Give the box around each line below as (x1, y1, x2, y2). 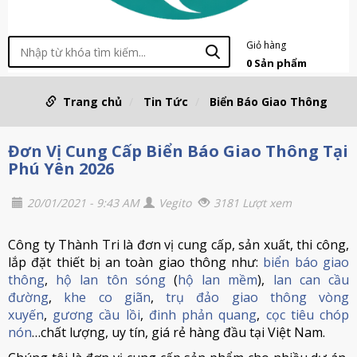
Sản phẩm (253, 56, 307, 70)
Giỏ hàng (245, 38, 286, 52)
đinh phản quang (148, 306, 257, 324)
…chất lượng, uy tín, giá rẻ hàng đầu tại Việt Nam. (32, 324, 325, 341)
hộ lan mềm (178, 271, 258, 288)
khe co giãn (64, 288, 151, 306)
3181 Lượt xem (214, 195, 292, 210)
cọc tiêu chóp (265, 306, 350, 324)
